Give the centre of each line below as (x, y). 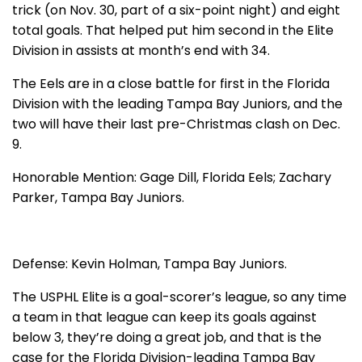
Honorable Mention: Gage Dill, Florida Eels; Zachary (172, 177)
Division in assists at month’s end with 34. (141, 51)
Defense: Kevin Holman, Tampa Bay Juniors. (149, 264)
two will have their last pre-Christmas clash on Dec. (176, 124)
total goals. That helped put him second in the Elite (173, 30)
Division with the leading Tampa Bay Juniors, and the (177, 104)
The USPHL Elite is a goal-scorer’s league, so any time (179, 297)
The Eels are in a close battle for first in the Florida (171, 84)
